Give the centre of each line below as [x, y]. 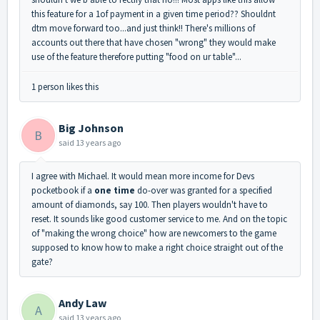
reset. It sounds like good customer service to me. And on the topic [159, 219]
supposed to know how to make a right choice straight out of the [157, 248]
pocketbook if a [63, 191]
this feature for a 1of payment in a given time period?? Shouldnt [154, 14]
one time [115, 191]
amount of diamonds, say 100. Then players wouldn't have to [150, 205]
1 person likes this [65, 87]
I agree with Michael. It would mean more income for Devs [143, 176]
